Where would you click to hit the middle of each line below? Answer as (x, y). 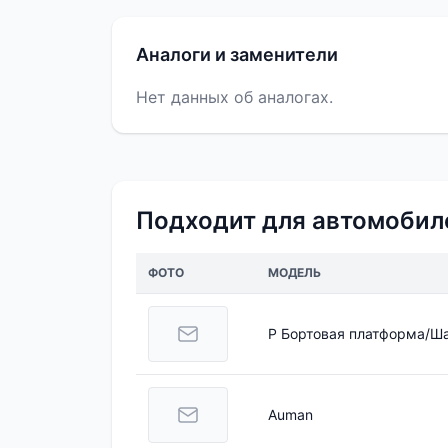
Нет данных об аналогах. (234, 97)
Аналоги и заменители (237, 55)
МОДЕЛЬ (294, 273)
